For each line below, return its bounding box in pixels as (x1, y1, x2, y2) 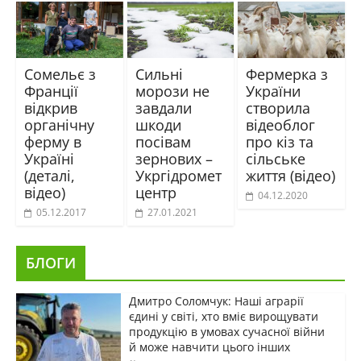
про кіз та (246, 131, 314, 151)
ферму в (23, 131, 81, 151)
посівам (135, 131, 191, 151)
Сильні (135, 64, 183, 84)
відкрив (23, 98, 77, 118)
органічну (23, 114, 94, 135)
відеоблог (246, 114, 316, 135)
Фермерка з (246, 64, 329, 84)
